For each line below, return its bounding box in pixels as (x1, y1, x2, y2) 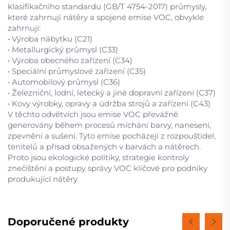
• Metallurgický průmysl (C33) (8, 45, 118, 54)
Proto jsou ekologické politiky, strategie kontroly (8, 152, 189, 162)
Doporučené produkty (8, 216, 129, 228)
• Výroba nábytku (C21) (8, 34, 92, 44)
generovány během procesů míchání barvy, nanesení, (8, 120, 211, 130)
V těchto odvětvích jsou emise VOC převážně (8, 109, 178, 119)
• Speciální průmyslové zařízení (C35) (8, 66, 146, 76)
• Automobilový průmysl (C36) (8, 77, 120, 87)
